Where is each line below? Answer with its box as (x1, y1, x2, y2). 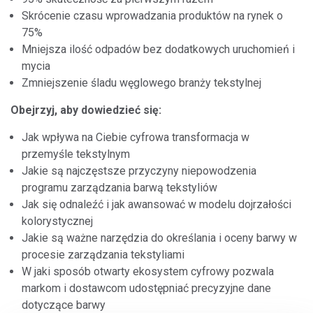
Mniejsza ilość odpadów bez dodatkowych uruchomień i (22, 43, 295, 56)
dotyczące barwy (22, 298, 105, 312)
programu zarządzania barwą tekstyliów (22, 181, 217, 194)
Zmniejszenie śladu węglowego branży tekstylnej (22, 76, 261, 89)
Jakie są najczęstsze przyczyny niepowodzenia (22, 164, 256, 177)
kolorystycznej (22, 214, 93, 228)
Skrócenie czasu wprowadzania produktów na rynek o (22, 9, 283, 22)
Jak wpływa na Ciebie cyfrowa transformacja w (22, 131, 249, 144)
